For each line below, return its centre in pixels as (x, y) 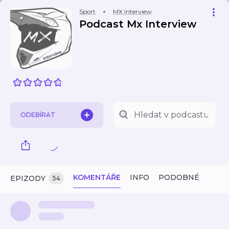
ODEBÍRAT (38, 115)
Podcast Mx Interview (138, 24)
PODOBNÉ (179, 177)
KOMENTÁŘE (97, 177)
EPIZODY (28, 178)
